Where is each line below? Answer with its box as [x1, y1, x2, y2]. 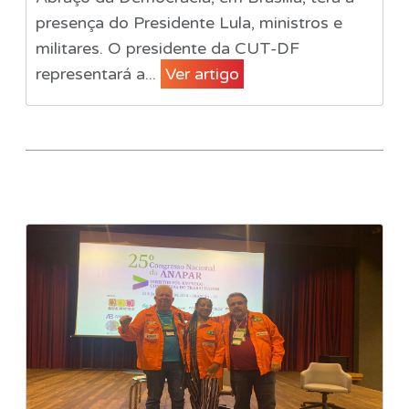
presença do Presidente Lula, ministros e [35, 12, 342, 33]
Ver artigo [164, 63, 239, 84]
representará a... [35, 63, 161, 84]
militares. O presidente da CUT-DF [35, 37, 299, 58]
